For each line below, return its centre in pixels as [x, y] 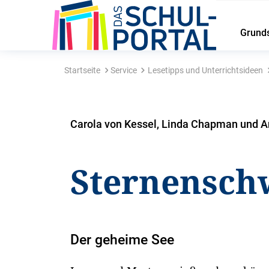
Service [124, 70]
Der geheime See [122, 240]
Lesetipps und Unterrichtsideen [205, 70]
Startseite [82, 70]
